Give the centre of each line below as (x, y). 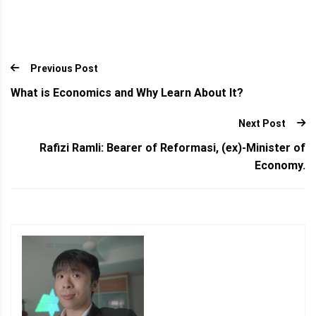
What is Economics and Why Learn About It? (127, 93)
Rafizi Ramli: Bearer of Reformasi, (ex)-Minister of (172, 147)
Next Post (262, 123)
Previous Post (64, 69)
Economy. (280, 165)
